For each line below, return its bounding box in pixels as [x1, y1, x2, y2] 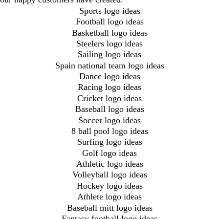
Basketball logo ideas [71, 27, 148, 38]
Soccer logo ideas [78, 115, 141, 125]
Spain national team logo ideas [55, 60, 164, 70]
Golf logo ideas [82, 148, 137, 158]
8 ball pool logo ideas [71, 126, 148, 136]
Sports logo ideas [79, 5, 140, 16]
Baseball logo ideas [75, 104, 144, 114]
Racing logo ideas [78, 82, 141, 92]
